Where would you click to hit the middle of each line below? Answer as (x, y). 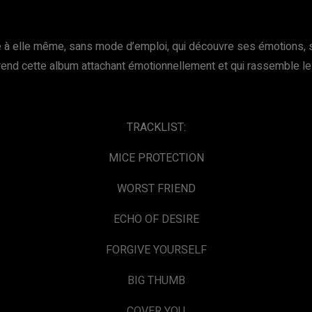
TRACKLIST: (156, 127)
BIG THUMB (156, 281)
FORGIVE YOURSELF (156, 250)
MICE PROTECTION (156, 158)
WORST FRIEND (156, 189)
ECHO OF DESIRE (156, 219)
